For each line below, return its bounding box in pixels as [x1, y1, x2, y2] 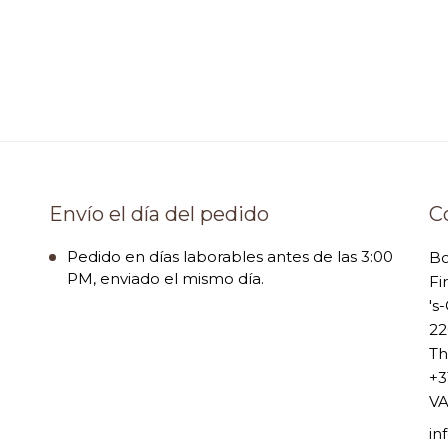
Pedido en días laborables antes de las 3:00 [67, 247, 393, 267]
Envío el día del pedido [49, 202, 269, 227]
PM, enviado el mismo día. [67, 269, 264, 289]
